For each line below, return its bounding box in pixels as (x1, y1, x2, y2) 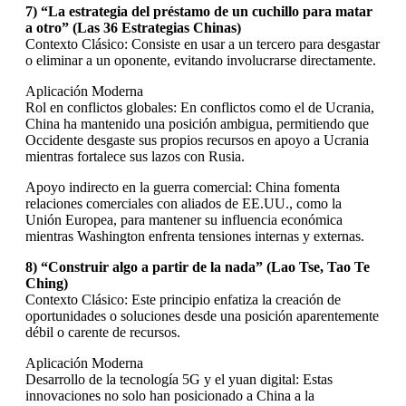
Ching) (25, 275, 68, 291)
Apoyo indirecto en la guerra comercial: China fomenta (25, 179, 340, 195)
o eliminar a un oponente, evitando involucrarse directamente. (25, 52, 376, 68)
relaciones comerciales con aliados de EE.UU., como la (25, 195, 342, 211)
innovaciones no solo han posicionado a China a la (25, 387, 314, 403)
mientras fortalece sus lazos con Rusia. (25, 148, 245, 164)
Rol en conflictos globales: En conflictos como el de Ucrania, (25, 99, 374, 115)
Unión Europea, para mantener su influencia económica (25, 211, 343, 227)
